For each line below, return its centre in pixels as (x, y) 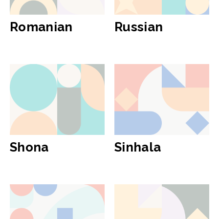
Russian (139, 27)
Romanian (41, 27)
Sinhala (138, 147)
